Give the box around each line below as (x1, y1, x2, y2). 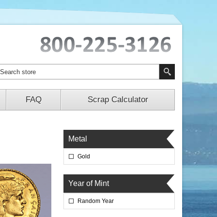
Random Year (77, 198, 114, 204)
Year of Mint (68, 179, 109, 187)
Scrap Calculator (88, 95, 148, 104)
